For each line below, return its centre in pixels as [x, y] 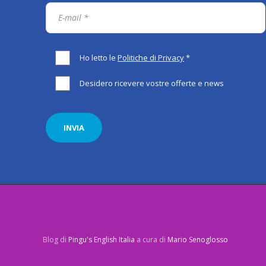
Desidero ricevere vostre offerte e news [152, 83]
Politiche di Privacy [151, 58]
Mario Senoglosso [198, 240]
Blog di [56, 240]
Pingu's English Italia [102, 240]
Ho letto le [99, 58]
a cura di [151, 240]
